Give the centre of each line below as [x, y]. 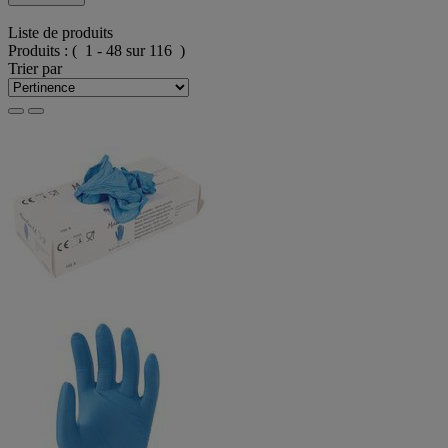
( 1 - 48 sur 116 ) [128, 51]
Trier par [35, 69]
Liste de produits [60, 33]
